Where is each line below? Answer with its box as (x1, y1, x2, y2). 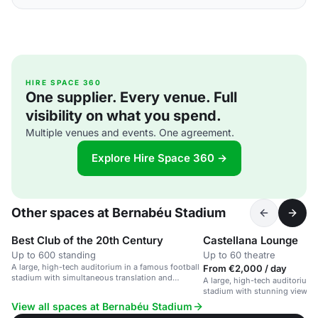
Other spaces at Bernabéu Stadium (11, 205, 226, 220)
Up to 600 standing (11, 249, 96, 261)
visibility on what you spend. (26, 107, 221, 124)
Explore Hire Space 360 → (91, 151, 227, 165)
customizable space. (11, 283, 88, 293)
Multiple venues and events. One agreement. (26, 126, 234, 138)
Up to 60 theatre (203, 249, 275, 261)
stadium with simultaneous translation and (11, 273, 172, 283)
